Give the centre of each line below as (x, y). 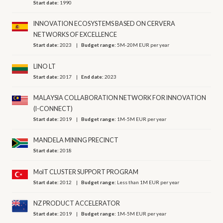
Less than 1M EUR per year (148, 182)
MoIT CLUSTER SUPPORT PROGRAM (86, 172)
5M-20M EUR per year (143, 45)
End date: (93, 76)
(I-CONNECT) (53, 109)
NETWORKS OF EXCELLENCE (75, 35)
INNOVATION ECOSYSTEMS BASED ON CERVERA (105, 24)
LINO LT (45, 66)
